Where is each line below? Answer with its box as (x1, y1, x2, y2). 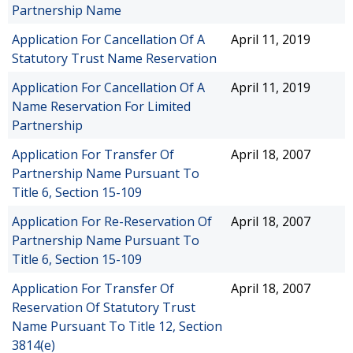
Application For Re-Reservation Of (12, 213, 212, 230)
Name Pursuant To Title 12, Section (12, 318, 222, 335)
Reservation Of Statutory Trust (12, 299, 195, 316)
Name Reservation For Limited (12, 98, 191, 115)
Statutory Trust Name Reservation (12, 50, 217, 67)
